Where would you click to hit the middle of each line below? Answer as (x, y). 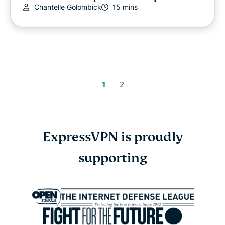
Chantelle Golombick (68, 7)
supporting (113, 158)
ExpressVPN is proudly (113, 137)
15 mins (125, 7)
